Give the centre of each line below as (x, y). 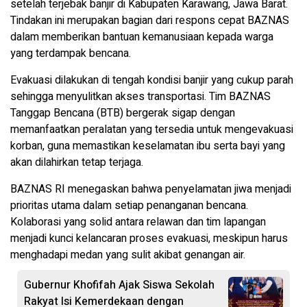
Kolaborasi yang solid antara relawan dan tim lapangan (138, 222)
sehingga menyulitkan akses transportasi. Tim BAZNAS (140, 96)
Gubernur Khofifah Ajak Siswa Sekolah (119, 285)
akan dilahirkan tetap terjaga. (77, 162)
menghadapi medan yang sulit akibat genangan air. (128, 255)
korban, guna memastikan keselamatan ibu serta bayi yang (148, 146)
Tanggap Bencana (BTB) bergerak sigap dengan (123, 113)
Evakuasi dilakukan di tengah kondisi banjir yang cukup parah (152, 80)
